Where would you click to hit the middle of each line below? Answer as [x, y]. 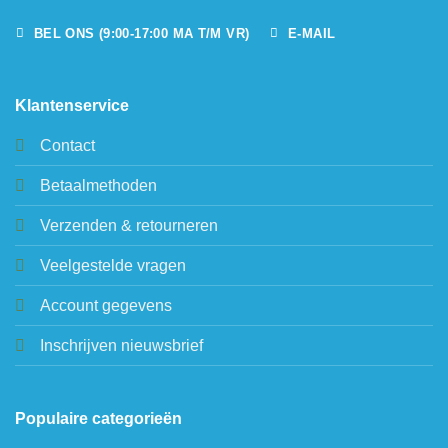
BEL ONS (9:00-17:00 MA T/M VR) [141, 33]
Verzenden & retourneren [128, 225]
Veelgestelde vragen [112, 265]
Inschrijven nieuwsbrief [121, 345]
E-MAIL [312, 33]
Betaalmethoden [98, 185]
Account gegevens [105, 305]
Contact [67, 145]
